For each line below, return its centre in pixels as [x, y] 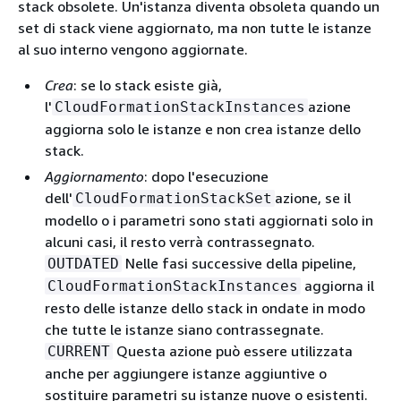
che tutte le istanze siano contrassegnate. [184, 329]
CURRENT [79, 351]
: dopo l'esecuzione [206, 176]
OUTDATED [83, 263]
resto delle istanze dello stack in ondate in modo [205, 307]
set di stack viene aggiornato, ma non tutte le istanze [195, 27]
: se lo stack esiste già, [148, 85]
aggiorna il [337, 285]
